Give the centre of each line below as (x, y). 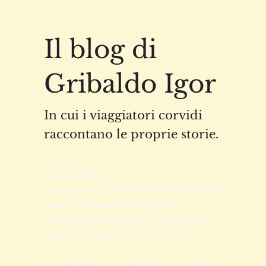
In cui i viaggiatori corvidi (123, 208)
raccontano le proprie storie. (131, 227)
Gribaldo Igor (130, 177)
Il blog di (100, 142)
